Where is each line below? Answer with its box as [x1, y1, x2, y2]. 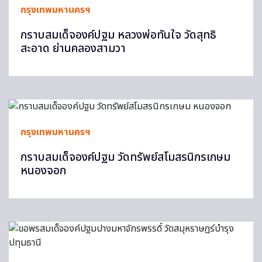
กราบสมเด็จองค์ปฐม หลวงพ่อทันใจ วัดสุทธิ [20, 27, 216, 44]
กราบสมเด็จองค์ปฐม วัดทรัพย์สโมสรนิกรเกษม [20, 149, 230, 166]
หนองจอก [20, 163, 66, 180]
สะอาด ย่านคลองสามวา [20, 40, 126, 57]
